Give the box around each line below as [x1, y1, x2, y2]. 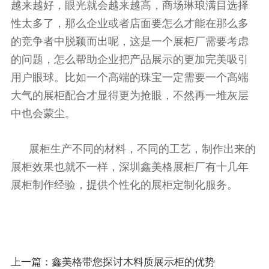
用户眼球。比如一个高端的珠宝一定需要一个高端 [10, 71, 249, 84]
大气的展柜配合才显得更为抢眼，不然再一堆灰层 [10, 89, 249, 102]
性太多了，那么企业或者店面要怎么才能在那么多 [10, 17, 249, 30]
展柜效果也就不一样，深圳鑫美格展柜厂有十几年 [10, 161, 249, 174]
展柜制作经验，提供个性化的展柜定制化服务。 [10, 179, 238, 192]
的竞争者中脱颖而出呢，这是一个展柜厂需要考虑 [10, 35, 249, 48]
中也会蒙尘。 [10, 107, 76, 120]
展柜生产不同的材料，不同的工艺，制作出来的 [10, 143, 256, 156]
